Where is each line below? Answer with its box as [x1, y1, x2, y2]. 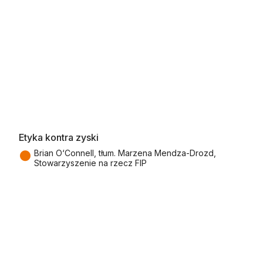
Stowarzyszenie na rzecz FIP [34, 158, 147, 168]
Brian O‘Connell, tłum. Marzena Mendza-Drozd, [34, 148, 216, 159]
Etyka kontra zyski [19, 131, 99, 144]
